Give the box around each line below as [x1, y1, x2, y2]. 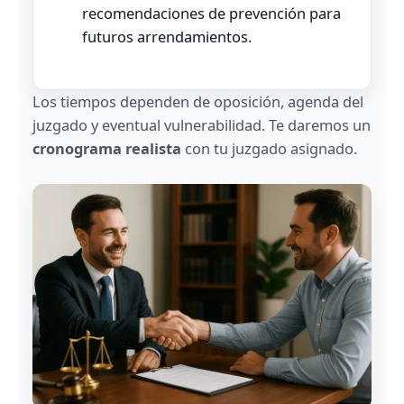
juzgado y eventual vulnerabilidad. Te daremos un [32, 114, 371, 135]
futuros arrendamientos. [82, 26, 252, 48]
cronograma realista [32, 137, 181, 159]
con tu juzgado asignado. [181, 137, 357, 159]
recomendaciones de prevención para [82, 3, 341, 24]
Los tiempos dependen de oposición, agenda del [32, 90, 363, 112]
